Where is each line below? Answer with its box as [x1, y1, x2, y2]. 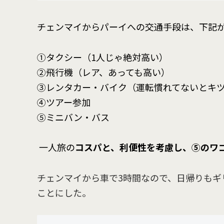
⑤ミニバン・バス [37, 110, 109, 123]
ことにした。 [37, 185, 91, 199]
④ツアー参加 [37, 95, 90, 108]
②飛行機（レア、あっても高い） [37, 65, 170, 78]
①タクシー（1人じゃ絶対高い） [37, 50, 168, 63]
